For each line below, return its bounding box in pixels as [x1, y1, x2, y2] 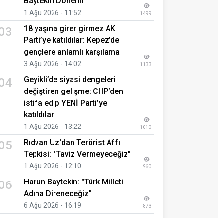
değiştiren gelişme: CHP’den [24, 86, 123, 96]
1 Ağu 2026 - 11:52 [24, 8, 81, 17]
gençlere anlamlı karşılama [24, 47, 120, 56]
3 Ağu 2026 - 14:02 [24, 59, 81, 68]
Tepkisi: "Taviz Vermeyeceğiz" [24, 149, 131, 159]
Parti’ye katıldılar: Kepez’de [24, 35, 119, 45]
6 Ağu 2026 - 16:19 [24, 201, 81, 209]
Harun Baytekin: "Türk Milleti [24, 177, 123, 186]
